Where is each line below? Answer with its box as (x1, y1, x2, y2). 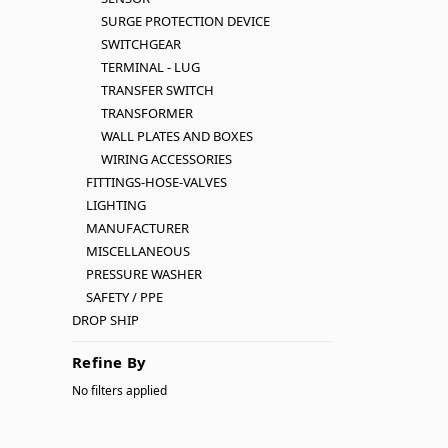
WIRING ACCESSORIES (100, 150, 232, 168)
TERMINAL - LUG (100, 58, 200, 76)
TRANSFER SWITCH (100, 81, 214, 99)
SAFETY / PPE (86, 288, 164, 306)
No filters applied (72, 382, 167, 399)
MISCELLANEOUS (86, 242, 191, 260)
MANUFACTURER (86, 219, 190, 237)
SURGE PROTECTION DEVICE (100, 12, 270, 30)
